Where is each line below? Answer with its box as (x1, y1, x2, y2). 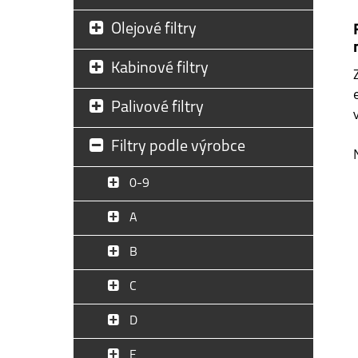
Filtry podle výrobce (111, 139, 245, 155)
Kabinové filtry (111, 61, 209, 77)
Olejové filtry (111, 22, 197, 38)
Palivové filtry (111, 100, 204, 116)
